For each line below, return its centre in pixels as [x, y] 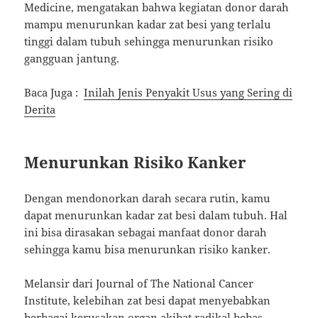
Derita [40, 110]
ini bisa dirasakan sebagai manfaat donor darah [146, 232]
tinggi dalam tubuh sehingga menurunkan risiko [149, 42]
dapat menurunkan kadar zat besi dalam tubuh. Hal [156, 215]
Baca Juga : [54, 93]
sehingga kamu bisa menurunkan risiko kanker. [148, 250]
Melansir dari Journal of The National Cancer [139, 284]
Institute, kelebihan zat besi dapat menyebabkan [148, 301]
